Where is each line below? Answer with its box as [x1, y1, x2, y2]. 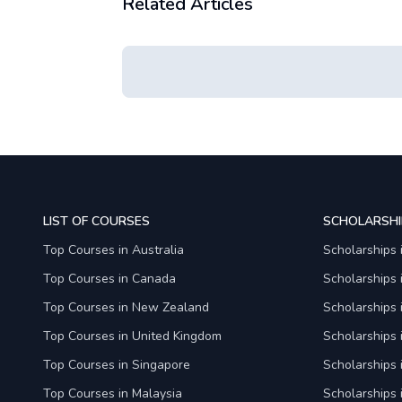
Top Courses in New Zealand [43, 299, 209, 316]
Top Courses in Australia [43, 241, 184, 258]
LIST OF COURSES [43, 213, 150, 230]
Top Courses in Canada [43, 270, 176, 287]
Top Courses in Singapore [43, 356, 190, 373]
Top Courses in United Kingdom [43, 328, 222, 345]
